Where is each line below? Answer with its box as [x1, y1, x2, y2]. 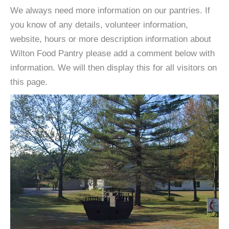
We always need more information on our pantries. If [10, 6, 210, 15]
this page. [10, 77, 48, 87]
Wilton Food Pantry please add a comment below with [10, 49, 215, 58]
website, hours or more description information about [10, 34, 211, 44]
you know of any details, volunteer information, [10, 20, 188, 30]
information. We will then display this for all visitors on [10, 63, 217, 73]
